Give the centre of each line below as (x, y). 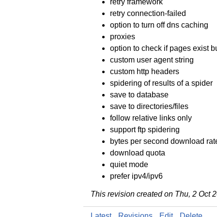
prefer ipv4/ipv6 (136, 176)
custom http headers (145, 71)
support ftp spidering (145, 129)
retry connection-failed (148, 13)
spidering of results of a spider (161, 83)
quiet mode (129, 164)
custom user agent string (152, 60)
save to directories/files (149, 106)
